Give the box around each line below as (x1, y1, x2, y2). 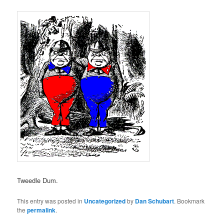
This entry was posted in (17, 196, 84, 205)
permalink (27, 205, 56, 214)
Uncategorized (84, 196, 126, 205)
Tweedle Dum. (17, 175, 58, 185)
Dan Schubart (135, 196, 174, 205)
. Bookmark (174, 196, 205, 205)
